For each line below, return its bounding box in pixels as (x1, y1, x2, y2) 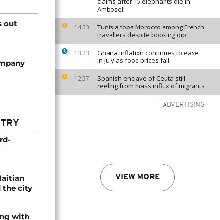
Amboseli (97, 5, 125, 14)
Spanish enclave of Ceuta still (97, 74, 185, 82)
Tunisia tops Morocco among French (97, 23, 204, 31)
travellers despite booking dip (97, 30, 186, 39)
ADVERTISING (163, 101, 205, 109)
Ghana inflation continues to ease (97, 48, 199, 57)
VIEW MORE (115, 173, 160, 181)
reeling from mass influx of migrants (97, 82, 205, 90)
